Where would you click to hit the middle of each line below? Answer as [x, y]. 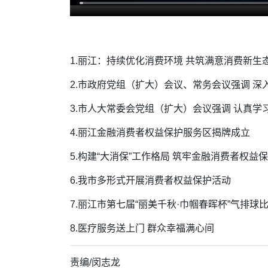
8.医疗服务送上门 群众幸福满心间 [142, 228]
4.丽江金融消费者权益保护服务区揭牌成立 [160, 133]
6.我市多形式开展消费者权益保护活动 [150, 180]
